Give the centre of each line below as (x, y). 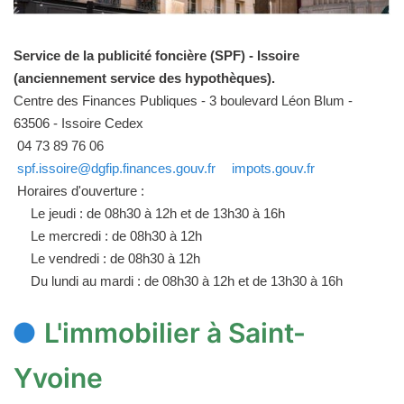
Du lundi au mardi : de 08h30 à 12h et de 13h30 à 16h (187, 280)
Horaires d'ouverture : (79, 190)
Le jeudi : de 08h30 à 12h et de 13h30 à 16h (158, 213)
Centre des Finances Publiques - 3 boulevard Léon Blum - (183, 100)
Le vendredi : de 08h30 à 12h (115, 258)
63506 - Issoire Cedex (78, 123)
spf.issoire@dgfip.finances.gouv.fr (116, 168)
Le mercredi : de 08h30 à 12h (116, 235)
